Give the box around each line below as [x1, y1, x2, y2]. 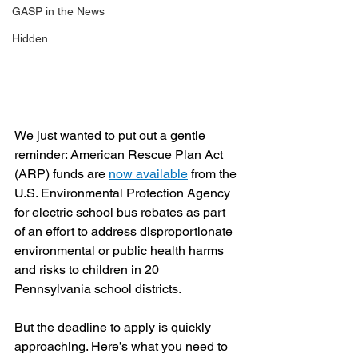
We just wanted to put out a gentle [14, 128, 209, 144]
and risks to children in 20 [14, 262, 162, 278]
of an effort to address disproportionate [14, 224, 236, 240]
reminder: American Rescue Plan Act [14, 147, 226, 163]
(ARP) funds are [14, 166, 109, 182]
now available [109, 166, 188, 182]
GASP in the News [12, 5, 105, 18]
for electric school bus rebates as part [14, 205, 229, 221]
